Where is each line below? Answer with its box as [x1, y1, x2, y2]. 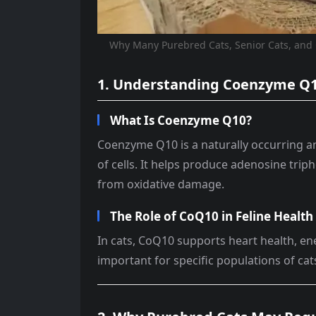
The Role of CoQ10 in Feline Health [110, 208, 313, 224]
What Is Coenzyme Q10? [110, 112, 252, 128]
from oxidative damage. [97, 176, 224, 192]
